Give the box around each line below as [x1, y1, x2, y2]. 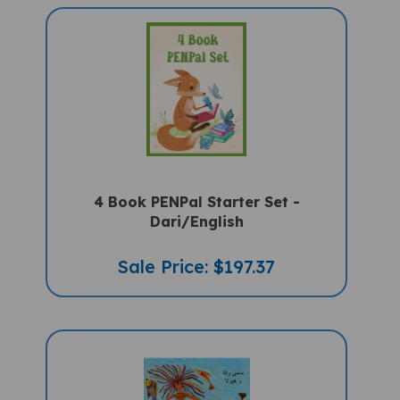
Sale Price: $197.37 [118, 239, 276, 262]
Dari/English [149, 196, 244, 215]
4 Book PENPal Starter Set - [93, 177, 300, 196]
